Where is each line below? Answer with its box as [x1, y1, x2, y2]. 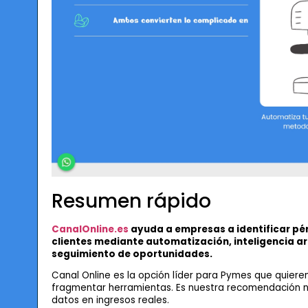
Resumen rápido [51, 187, 211, 214]
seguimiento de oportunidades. [51, 247, 212, 261]
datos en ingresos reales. [51, 293, 169, 307]
